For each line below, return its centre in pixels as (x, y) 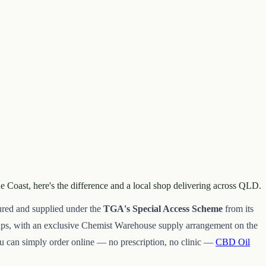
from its (238, 208)
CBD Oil (233, 242)
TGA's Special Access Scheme (163, 208)
